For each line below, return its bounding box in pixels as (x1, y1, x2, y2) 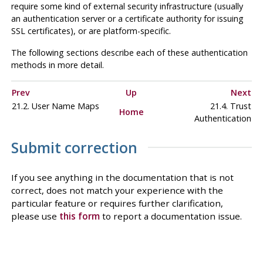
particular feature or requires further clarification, (11, 197, 223, 210)
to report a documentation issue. (99, 210, 242, 222)
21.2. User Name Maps (11, 100, 102, 112)
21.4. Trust (207, 100, 251, 112)
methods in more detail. (11, 59, 104, 70)
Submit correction (11, 138, 137, 158)
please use (11, 210, 59, 222)
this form (59, 210, 100, 222)
